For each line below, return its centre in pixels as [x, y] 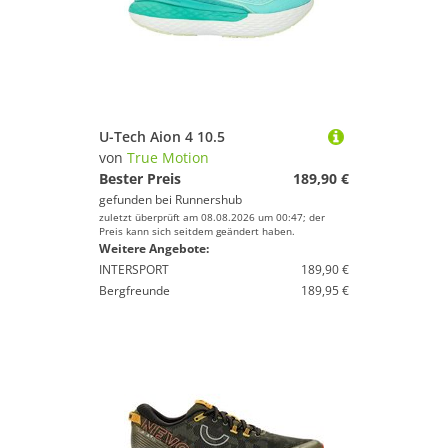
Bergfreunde [134, 290]
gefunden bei [137, 199]
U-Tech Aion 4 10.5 [162, 136]
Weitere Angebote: [154, 248]
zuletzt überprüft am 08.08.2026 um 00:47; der [212, 217]
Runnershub [208, 199]
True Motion [168, 157]
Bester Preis [140, 178]
